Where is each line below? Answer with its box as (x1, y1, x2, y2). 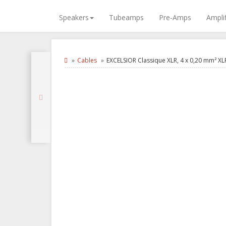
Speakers (59, 13, 89, 22)
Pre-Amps (159, 13, 191, 22)
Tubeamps (109, 13, 144, 22)
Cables (77, 56, 97, 65)
